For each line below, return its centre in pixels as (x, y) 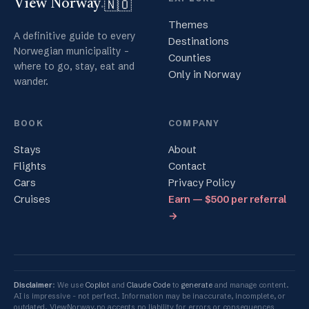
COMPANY (194, 123)
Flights (30, 167)
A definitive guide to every (75, 36)
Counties (190, 58)
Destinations (199, 42)
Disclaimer (33, 285)
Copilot (98, 285)
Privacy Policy (202, 183)
